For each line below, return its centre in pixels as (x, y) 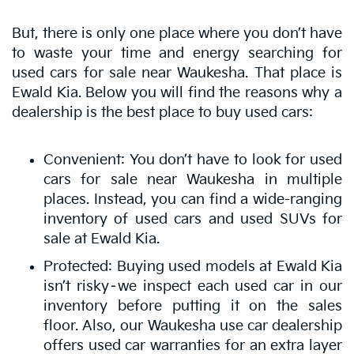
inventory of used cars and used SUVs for (193, 219)
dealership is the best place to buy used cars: (164, 112)
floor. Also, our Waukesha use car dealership (193, 326)
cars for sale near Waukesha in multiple (193, 179)
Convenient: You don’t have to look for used (193, 160)
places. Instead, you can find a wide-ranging (193, 199)
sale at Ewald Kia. (102, 239)
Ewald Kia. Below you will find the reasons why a (177, 92)
